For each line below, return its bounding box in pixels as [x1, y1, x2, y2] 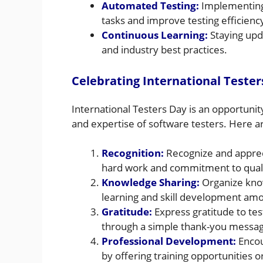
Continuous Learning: [102, 28, 208, 42]
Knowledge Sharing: [102, 176, 200, 190]
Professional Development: [102, 234, 236, 248]
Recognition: [102, 146, 164, 160]
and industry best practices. [102, 43, 227, 57]
